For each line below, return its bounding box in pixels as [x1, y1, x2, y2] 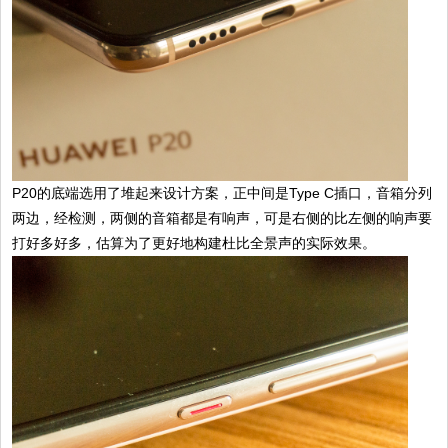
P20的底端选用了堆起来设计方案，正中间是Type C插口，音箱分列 [12, 185, 433, 202]
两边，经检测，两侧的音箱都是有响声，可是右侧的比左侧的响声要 [12, 210, 433, 227]
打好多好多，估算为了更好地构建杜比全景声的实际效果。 [12, 235, 377, 252]
